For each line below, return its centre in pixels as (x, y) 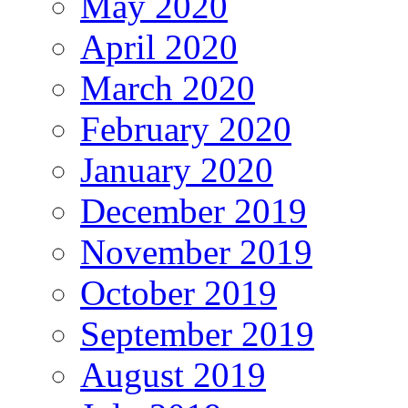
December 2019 (194, 210)
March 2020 (168, 87)
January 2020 (177, 169)
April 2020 (159, 46)
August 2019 (173, 374)
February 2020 (186, 128)
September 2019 (197, 333)
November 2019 (196, 251)
